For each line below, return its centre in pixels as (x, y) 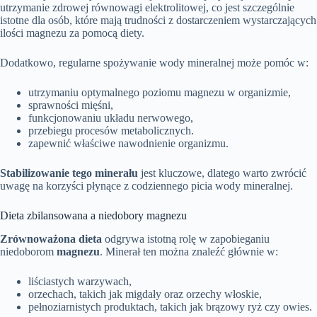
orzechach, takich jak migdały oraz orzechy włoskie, (145, 294)
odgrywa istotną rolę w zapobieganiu (186, 238)
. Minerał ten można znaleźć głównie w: (189, 251)
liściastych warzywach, (80, 281)
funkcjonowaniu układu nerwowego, (111, 118)
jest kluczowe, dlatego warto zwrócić (222, 173)
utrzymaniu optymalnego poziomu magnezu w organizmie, (160, 92)
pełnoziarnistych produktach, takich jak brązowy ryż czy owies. (170, 306)
